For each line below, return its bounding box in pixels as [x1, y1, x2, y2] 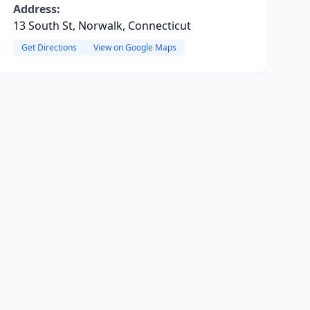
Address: [12, 1, 60, 17]
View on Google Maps [93, 42, 176, 53]
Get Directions [21, 42, 77, 53]
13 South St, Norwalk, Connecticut [12, 18, 191, 33]
